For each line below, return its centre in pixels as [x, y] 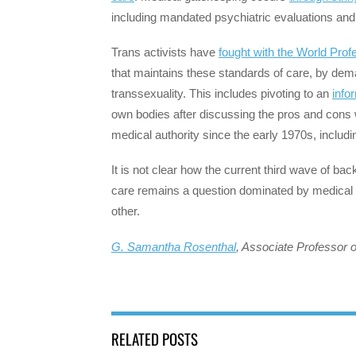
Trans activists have [165, 52]
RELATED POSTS [155, 338]
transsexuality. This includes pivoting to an [222, 94]
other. [126, 211]
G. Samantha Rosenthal [174, 246]
